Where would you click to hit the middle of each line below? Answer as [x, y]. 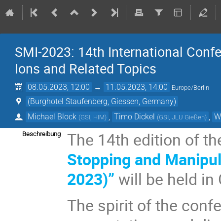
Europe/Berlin [191, 88]
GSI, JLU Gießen [182, 117]
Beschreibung [41, 134]
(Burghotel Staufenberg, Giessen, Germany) [102, 101]
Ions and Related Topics [86, 69]
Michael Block [52, 116]
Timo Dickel [135, 116]
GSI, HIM [93, 117]
